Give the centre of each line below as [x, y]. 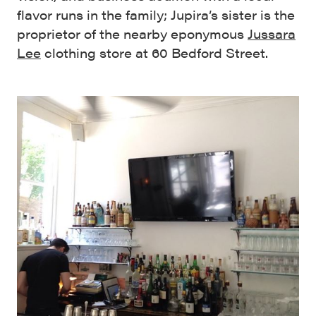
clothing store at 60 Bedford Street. [154, 53]
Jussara [272, 34]
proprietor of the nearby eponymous [132, 34]
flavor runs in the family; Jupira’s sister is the [156, 15]
